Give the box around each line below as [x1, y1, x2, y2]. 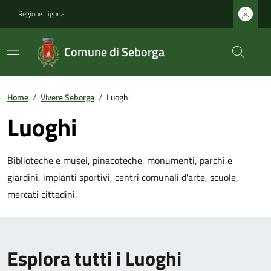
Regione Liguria [18, 8, 65, 19]
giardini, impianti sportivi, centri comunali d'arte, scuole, [7, 170, 238, 184]
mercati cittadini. [7, 187, 77, 201]
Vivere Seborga [41, 91, 94, 103]
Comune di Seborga [64, 42, 165, 61]
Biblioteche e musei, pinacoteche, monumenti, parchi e [7, 153, 232, 168]
